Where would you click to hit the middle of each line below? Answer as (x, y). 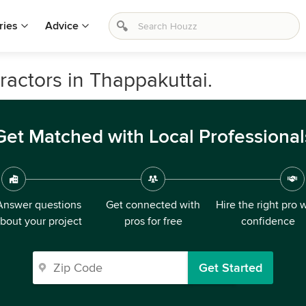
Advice (62, 26)
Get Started (231, 268)
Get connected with (153, 205)
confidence (268, 221)
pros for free (153, 221)
